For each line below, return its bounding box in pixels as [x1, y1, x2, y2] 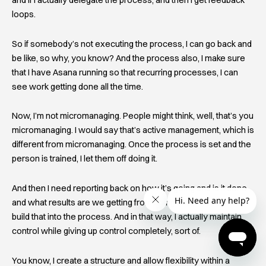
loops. [12, 9, 36, 20]
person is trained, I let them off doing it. [12, 153, 157, 164]
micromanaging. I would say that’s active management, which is [12, 125, 254, 136]
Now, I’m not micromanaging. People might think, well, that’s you [12, 110, 254, 122]
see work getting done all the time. [12, 81, 143, 92]
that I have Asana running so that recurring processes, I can [12, 66, 238, 78]
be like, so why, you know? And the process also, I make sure [12, 52, 245, 64]
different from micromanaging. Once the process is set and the [12, 139, 251, 150]
